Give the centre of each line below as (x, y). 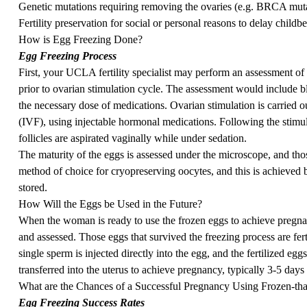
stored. (33, 187)
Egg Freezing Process (67, 56)
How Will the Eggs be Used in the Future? (110, 204)
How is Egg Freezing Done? (80, 39)
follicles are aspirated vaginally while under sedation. (132, 138)
